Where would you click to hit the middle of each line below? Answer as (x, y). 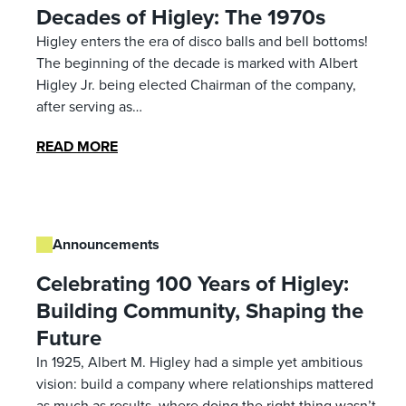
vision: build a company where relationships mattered (205, 383)
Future (69, 338)
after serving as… (89, 106)
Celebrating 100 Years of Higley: (193, 283)
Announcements (106, 244)
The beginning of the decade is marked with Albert (197, 63)
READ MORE (77, 146)
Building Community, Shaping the (200, 310)
